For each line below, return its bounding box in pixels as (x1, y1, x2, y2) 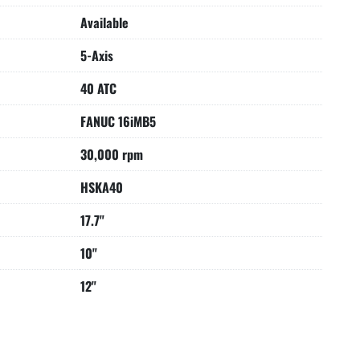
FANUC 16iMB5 (80, 112, 156, 131)
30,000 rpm (80, 145, 143, 164)
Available (80, 13, 129, 32)
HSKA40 (80, 178, 123, 197)
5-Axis (80, 46, 113, 65)
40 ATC (80, 79, 117, 98)
